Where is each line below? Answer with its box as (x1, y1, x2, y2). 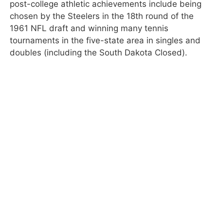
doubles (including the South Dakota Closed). (10, 47, 187, 57)
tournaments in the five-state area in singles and (10, 35, 200, 45)
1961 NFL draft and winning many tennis (10, 23, 168, 33)
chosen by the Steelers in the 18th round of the (10, 11, 194, 21)
